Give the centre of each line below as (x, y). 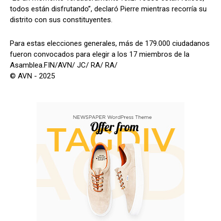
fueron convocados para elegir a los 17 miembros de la (100, 55)
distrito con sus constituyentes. (61, 20)
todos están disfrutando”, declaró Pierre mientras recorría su (108, 9)
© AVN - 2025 (32, 76)
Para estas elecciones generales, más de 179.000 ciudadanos (110, 44)
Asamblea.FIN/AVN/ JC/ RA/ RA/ (64, 65)
